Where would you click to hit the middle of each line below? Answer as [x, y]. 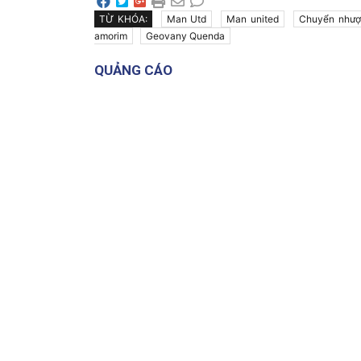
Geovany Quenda [185, 35]
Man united [253, 19]
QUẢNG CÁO [133, 70]
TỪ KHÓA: [123, 19]
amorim [111, 35]
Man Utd [187, 19]
